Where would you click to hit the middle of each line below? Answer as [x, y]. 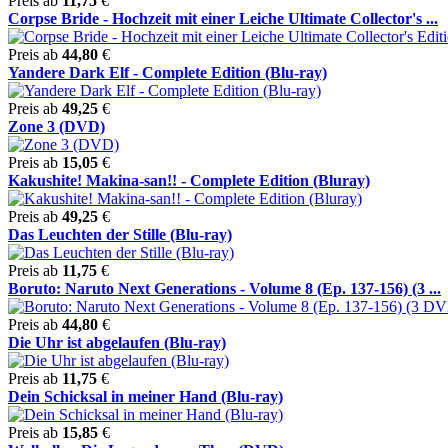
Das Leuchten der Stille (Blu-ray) [120, 234]
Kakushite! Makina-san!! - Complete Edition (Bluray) [189, 180]
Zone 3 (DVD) [56, 126]
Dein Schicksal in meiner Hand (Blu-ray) [145, 396]
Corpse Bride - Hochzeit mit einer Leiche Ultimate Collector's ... [223, 18]
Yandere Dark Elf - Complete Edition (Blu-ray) [167, 72]
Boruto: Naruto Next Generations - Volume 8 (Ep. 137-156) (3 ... [224, 288]
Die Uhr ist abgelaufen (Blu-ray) [117, 342]
